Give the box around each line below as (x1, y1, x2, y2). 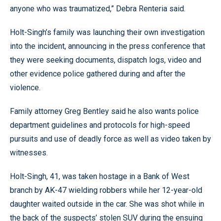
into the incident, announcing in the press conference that (10, 41, 205, 51)
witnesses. (10, 148, 48, 157)
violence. (10, 83, 40, 92)
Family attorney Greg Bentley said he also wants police (10, 107, 199, 116)
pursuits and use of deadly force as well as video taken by (10, 134, 211, 144)
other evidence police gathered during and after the (10, 69, 185, 78)
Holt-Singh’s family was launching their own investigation (10, 28, 205, 37)
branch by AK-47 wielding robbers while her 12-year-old (10, 185, 202, 195)
